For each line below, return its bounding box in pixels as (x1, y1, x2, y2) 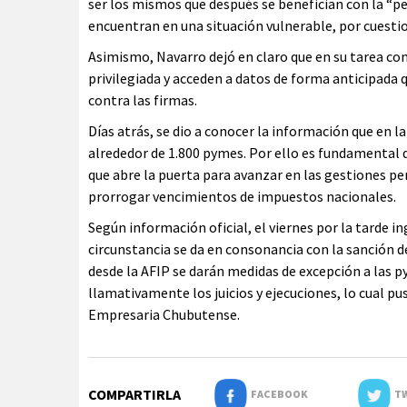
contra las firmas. (88, 91, 197, 109)
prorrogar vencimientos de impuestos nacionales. (88, 187, 396, 205)
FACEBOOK (246, 387, 308, 401)
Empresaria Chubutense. (88, 305, 240, 323)
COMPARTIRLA (88, 385, 181, 403)
